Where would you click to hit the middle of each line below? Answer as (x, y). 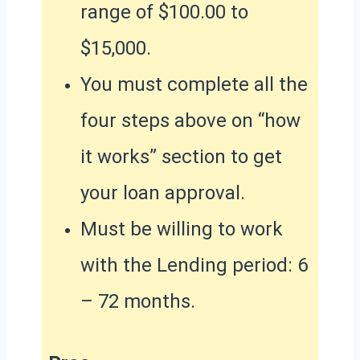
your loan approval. (163, 192)
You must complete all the (194, 84)
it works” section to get (181, 156)
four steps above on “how (190, 120)
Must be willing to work (182, 229)
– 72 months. (138, 301)
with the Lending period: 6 (194, 265)
